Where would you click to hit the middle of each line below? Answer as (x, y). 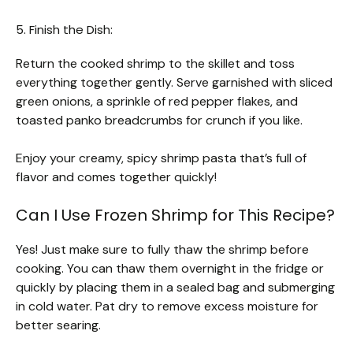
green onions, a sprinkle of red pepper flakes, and (157, 101)
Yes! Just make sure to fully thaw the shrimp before (162, 249)
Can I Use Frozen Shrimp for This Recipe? (175, 215)
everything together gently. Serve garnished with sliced (174, 82)
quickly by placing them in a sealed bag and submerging (175, 287)
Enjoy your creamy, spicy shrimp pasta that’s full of (161, 158)
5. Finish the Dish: (64, 29)
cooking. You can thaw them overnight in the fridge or (170, 268)
